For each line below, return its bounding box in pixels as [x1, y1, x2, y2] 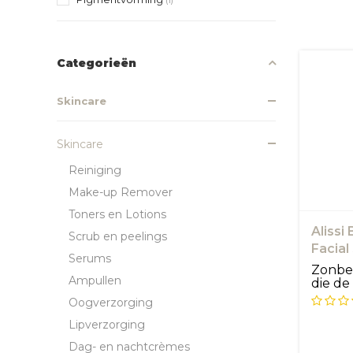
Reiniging [69, 162, 121, 177]
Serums [69, 251, 111, 266]
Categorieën [57, 55, 136, 70]
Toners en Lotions [69, 206, 166, 221]
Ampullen [69, 273, 121, 288]
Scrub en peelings [69, 229, 167, 243]
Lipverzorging [69, 317, 145, 332]
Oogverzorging [69, 295, 153, 310]
